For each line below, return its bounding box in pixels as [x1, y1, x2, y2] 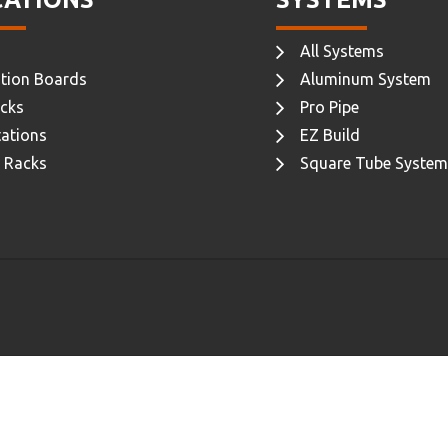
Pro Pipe [299, 97, 359, 116]
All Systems [299, 41, 384, 60]
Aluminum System [299, 69, 431, 88]
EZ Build [299, 125, 360, 144]
